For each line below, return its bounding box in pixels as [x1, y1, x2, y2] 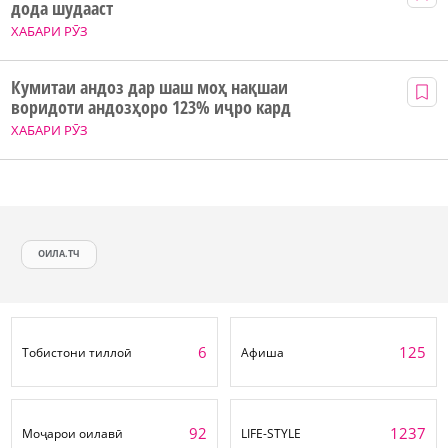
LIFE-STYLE [241, 425, 301, 443]
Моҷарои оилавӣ [22, 425, 123, 443]
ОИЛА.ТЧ [38, 247, 81, 261]
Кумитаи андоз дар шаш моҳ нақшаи [11, 74, 288, 99]
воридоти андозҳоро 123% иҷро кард [11, 94, 291, 119]
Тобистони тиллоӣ [22, 343, 132, 361]
